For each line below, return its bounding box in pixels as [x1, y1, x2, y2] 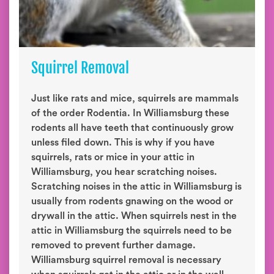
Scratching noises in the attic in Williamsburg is [31, 182, 242, 191]
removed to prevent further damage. [31, 240, 196, 250]
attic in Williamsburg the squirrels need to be [31, 226, 232, 235]
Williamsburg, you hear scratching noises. [31, 167, 217, 177]
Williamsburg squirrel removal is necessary [31, 255, 221, 265]
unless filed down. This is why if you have [31, 138, 215, 147]
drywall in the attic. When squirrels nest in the [31, 211, 237, 221]
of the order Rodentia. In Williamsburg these [31, 108, 229, 118]
